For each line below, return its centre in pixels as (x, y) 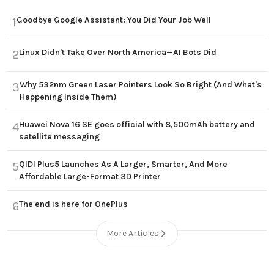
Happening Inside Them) (68, 97)
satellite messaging (59, 137)
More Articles (133, 234)
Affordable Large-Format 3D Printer (90, 177)
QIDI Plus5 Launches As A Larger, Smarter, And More (123, 165)
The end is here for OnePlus (73, 204)
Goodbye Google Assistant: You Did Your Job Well (114, 20)
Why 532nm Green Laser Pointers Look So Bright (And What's (141, 85)
